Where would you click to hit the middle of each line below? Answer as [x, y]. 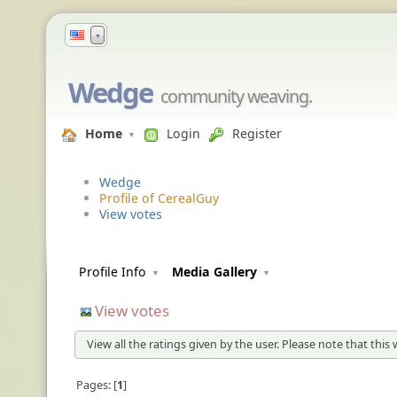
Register [257, 133]
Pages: [94, 385]
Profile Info [113, 272]
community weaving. [237, 96]
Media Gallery [214, 272]
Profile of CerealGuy [159, 198]
